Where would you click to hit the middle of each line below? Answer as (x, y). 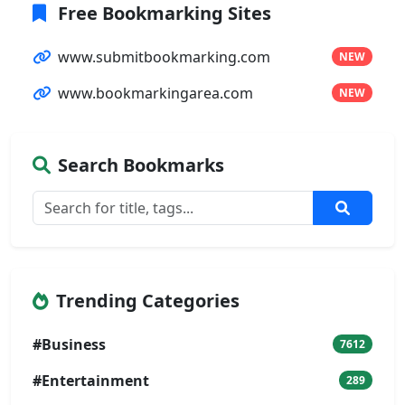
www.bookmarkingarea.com (155, 93)
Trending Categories (148, 300)
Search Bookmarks (141, 165)
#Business (69, 344)
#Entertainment (91, 380)
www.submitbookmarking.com (164, 57)
